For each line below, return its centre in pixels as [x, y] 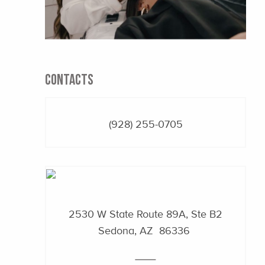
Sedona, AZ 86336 [144, 230]
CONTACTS [69, 79]
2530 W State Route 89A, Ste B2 [146, 214]
